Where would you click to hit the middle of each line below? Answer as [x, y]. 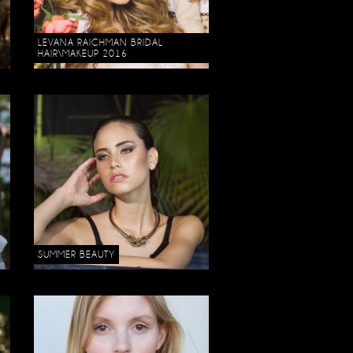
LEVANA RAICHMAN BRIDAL [101, 42]
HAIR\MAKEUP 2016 [83, 53]
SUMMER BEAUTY [77, 254]
